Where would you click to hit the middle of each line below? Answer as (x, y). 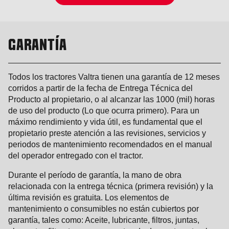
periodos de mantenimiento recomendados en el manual (110, 145)
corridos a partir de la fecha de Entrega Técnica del (100, 88)
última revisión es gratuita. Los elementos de (89, 198)
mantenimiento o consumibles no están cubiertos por (104, 209)
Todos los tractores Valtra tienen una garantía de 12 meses (114, 77)
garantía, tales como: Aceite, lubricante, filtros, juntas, (104, 220)
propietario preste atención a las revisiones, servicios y (107, 133)
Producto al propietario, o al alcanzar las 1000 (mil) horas (111, 100)
